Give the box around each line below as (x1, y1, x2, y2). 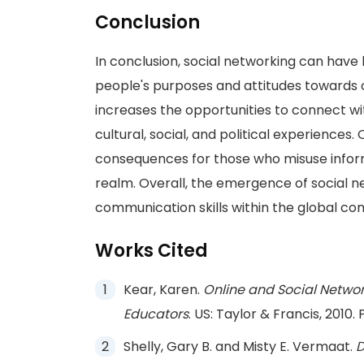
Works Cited (95, 238, 208, 263)
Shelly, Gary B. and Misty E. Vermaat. (123, 337, 356, 356)
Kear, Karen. (123, 280, 203, 299)
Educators (123, 305, 188, 323)
